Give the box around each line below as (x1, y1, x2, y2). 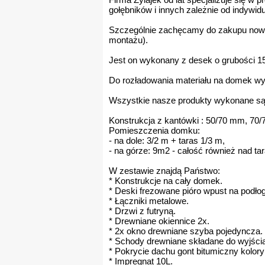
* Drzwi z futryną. (109, 206, 176, 216)
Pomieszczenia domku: (109, 125, 200, 135)
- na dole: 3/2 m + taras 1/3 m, (109, 135, 225, 146)
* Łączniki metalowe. (109, 196, 189, 206)
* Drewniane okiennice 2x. (109, 216, 209, 226)
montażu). (109, 35, 148, 45)
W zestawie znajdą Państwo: (109, 166, 220, 176)
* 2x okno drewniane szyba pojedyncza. (109, 226, 263, 236)
